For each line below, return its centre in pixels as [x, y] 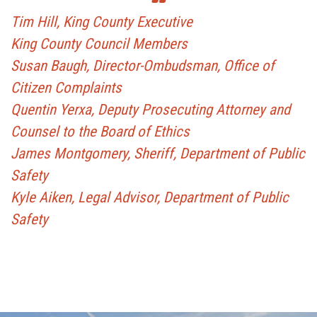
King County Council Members [99, 44]
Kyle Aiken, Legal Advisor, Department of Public [150, 197]
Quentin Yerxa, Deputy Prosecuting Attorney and [150, 109]
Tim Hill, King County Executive [102, 22]
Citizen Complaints [66, 87]
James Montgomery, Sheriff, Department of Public [158, 153]
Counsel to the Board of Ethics [100, 131]
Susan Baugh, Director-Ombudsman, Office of [143, 65]
